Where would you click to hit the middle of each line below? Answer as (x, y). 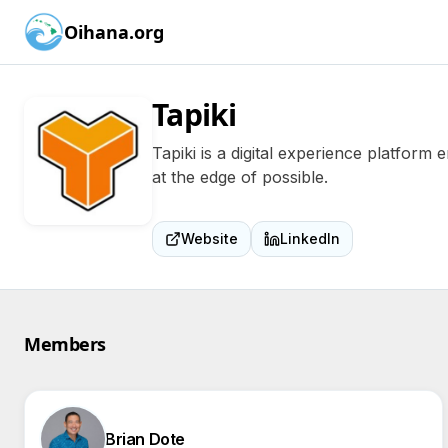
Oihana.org (114, 32)
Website (209, 238)
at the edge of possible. (240, 177)
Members (65, 344)
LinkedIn (310, 238)
